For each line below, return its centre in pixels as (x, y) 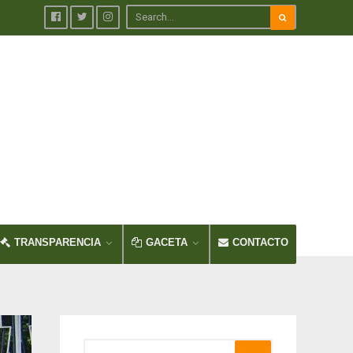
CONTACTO (260, 242)
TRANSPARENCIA (58, 242)
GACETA (167, 242)
